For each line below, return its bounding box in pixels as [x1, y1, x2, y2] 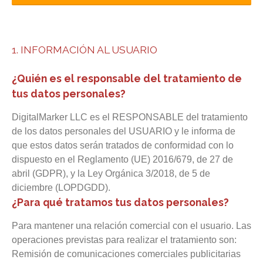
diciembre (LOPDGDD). [12, 183, 110, 193]
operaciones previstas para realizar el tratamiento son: [12, 235, 237, 245]
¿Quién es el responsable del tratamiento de [12, 72, 242, 85]
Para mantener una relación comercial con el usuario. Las [12, 221, 251, 231]
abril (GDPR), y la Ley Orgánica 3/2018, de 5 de [12, 168, 210, 178]
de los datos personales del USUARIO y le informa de [12, 126, 235, 136]
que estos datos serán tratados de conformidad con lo [12, 140, 234, 150]
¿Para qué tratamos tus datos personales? [12, 196, 229, 208]
